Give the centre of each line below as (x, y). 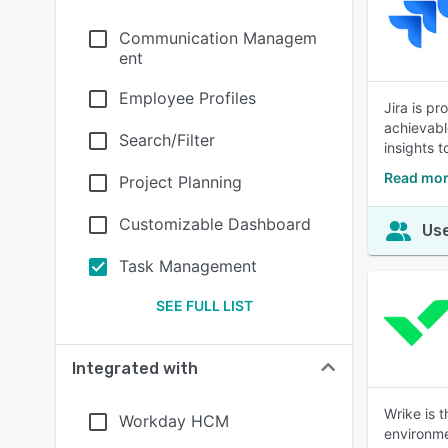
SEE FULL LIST (204, 305)
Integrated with (135, 368)
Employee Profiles (187, 98)
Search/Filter (167, 140)
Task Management (188, 266)
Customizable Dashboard (215, 224)
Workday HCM (174, 421)
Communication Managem (218, 38)
